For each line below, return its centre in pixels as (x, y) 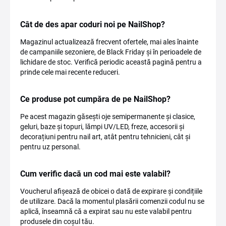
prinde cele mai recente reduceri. (70, 72)
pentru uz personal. (50, 147)
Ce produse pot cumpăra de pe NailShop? (95, 99)
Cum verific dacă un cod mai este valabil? (95, 174)
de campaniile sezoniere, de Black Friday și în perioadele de (111, 52)
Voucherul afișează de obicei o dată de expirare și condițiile (111, 191)
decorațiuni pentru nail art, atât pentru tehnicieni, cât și (105, 137)
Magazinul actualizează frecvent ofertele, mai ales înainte (109, 42)
